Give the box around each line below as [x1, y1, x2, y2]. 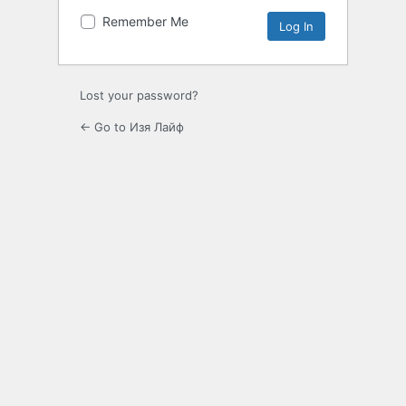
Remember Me [102, 14, 188, 30]
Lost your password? [80, 88, 198, 103]
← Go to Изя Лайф [80, 120, 184, 135]
